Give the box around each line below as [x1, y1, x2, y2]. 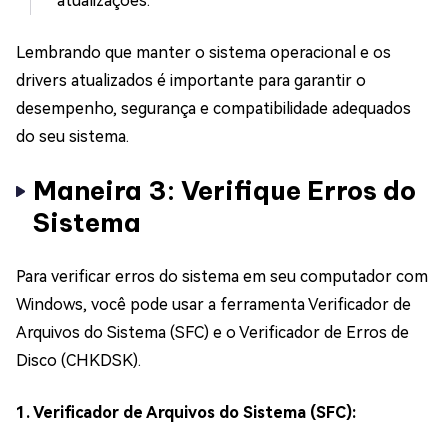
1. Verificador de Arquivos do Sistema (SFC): [16, 403, 356, 423]
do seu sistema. [16, 127, 129, 147]
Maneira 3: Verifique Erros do [33, 174, 416, 208]
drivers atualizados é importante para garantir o [16, 71, 366, 91]
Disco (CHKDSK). [16, 351, 141, 371]
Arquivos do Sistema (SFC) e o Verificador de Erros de [16, 323, 409, 343]
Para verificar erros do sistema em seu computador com [16, 267, 428, 287]
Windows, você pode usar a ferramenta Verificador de [16, 295, 411, 315]
